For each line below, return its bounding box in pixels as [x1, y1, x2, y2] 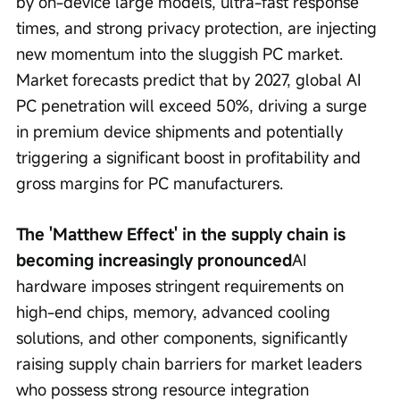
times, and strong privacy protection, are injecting [16, 17, 381, 39]
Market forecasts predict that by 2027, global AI [16, 69, 365, 91]
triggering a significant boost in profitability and [16, 146, 365, 169]
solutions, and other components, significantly [16, 327, 352, 349]
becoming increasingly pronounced [16, 249, 292, 271]
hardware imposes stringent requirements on [16, 275, 348, 297]
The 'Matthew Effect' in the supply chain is [16, 223, 350, 246]
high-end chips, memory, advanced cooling [16, 301, 335, 323]
